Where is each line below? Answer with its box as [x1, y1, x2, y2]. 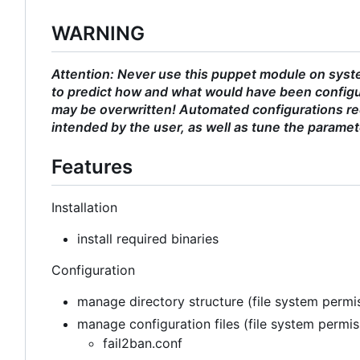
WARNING [51, 21, 145, 45]
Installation [51, 199, 117, 216]
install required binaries [77, 231, 219, 247]
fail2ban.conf [103, 335, 182, 352]
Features [51, 155, 133, 179]
